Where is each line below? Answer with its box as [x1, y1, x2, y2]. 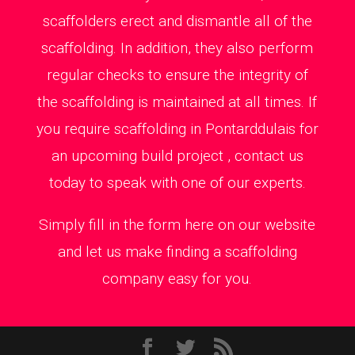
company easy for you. [102, 269, 253, 288]
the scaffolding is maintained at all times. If [37, 92, 318, 111]
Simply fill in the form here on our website [39, 215, 316, 234]
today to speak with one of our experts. [48, 173, 306, 192]
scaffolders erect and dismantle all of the [42, 11, 312, 30]
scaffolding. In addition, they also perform [41, 38, 314, 57]
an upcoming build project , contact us [51, 146, 303, 165]
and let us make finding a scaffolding [57, 242, 297, 261]
